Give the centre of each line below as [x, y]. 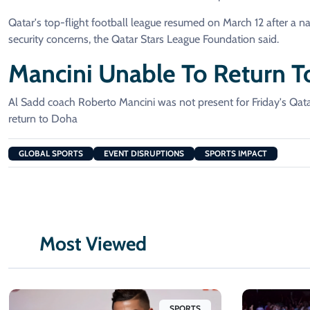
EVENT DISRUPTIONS [144, 154]
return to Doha [43, 119]
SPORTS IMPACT [236, 154]
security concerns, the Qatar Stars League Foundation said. [144, 39]
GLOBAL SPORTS [51, 154]
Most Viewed [93, 244]
